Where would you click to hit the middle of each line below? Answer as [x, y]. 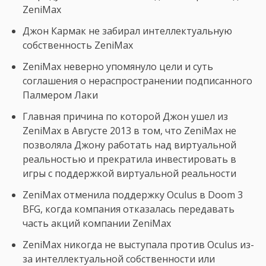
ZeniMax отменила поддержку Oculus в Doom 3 [133, 195]
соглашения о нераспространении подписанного [137, 81]
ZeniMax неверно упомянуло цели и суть [118, 67]
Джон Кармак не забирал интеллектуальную [127, 31]
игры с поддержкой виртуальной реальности [129, 174]
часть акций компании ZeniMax [97, 224]
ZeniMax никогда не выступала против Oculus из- [138, 245]
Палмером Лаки [60, 95]
